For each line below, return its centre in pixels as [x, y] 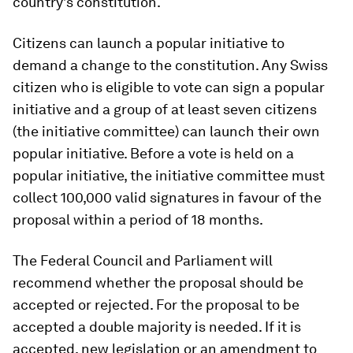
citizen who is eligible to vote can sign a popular [169, 87]
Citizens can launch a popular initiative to [149, 43]
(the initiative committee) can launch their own [166, 131]
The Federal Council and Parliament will [143, 260]
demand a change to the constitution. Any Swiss [170, 65]
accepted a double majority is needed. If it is [157, 327]
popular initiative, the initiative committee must [169, 175]
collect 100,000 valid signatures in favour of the [167, 197]
